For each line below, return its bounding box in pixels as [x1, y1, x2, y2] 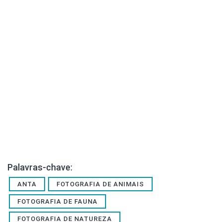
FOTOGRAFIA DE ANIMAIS [56, 180, 144, 188]
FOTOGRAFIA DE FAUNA [17, 197, 98, 205]
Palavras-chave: [7, 162, 72, 172]
